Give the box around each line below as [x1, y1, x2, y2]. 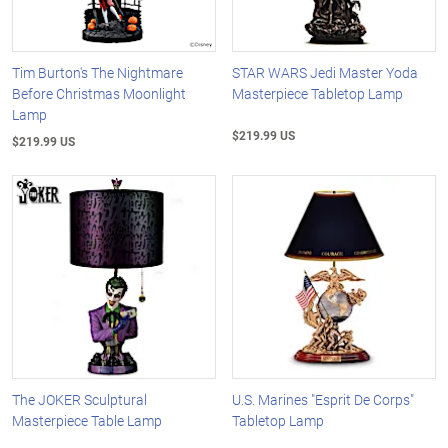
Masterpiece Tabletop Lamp [232, 84, 404, 104]
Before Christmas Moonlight [12, 84, 186, 104]
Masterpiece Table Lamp [12, 410, 162, 430]
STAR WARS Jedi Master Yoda [232, 63, 419, 83]
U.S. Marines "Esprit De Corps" [232, 389, 415, 409]
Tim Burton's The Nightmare [12, 63, 183, 83]
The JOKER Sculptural [12, 389, 147, 409]
